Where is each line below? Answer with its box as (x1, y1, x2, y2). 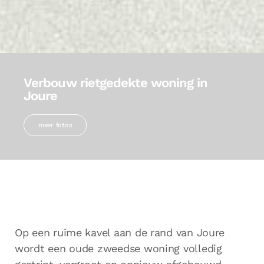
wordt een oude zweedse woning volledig (15, 242, 222, 255)
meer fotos (38, 121, 72, 130)
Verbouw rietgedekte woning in (24, 75, 208, 91)
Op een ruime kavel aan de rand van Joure (15, 226, 225, 239)
